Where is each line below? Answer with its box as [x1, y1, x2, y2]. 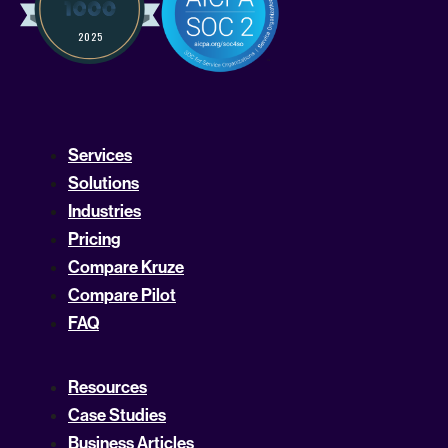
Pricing [68, 229, 121, 250]
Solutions [68, 173, 139, 194]
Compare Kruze [68, 257, 184, 278]
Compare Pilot [68, 285, 176, 306]
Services [68, 145, 132, 166]
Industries [68, 201, 141, 222]
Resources [68, 377, 147, 398]
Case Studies [68, 405, 166, 426]
